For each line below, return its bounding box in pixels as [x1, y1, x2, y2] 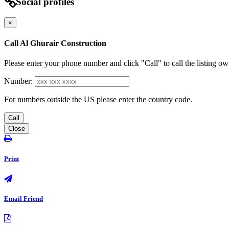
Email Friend [4, 194, 43, 202]
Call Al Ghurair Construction [4, 39, 106, 48]
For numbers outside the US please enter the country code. [4, 95, 192, 104]
